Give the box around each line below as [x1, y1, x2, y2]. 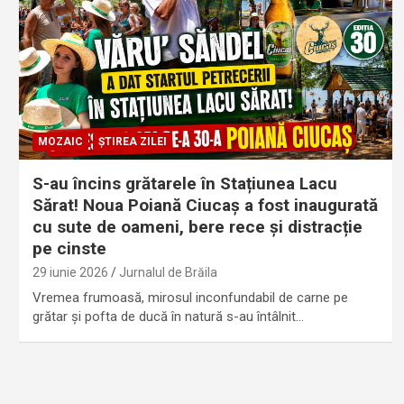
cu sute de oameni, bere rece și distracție [32, 216, 363, 237]
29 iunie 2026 [32, 264, 108, 280]
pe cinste [32, 237, 106, 259]
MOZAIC [37, 134, 83, 148]
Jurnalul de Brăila [118, 264, 217, 280]
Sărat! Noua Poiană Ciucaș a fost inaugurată [32, 194, 378, 216]
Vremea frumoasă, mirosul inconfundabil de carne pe [32, 289, 348, 306]
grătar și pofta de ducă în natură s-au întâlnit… [32, 308, 304, 325]
